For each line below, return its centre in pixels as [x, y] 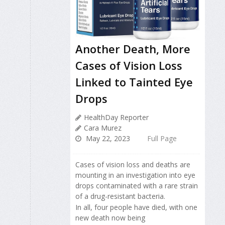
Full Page [162, 139]
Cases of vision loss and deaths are [133, 165]
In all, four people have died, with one [136, 207]
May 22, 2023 [107, 139]
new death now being [110, 218]
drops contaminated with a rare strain [137, 186]
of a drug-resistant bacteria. [120, 196]
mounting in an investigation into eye [135, 175]
